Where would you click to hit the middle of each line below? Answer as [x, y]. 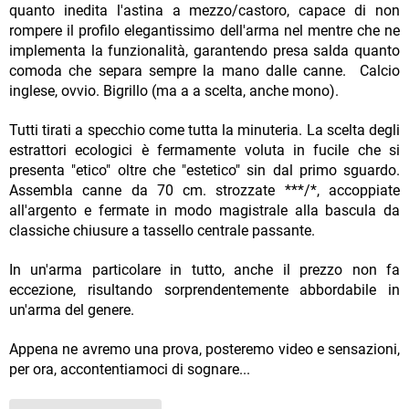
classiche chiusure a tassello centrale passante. [162, 231]
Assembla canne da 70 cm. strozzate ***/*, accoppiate [204, 191]
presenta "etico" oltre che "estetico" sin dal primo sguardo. [204, 171]
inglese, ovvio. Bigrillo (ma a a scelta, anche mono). [176, 91]
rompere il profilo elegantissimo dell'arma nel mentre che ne [204, 31]
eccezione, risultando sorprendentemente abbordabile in [204, 290]
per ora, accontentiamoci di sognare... [130, 370]
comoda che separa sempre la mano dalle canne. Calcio [204, 71]
